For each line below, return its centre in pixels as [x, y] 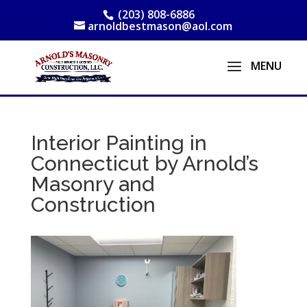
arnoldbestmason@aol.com [160, 26]
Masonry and [92, 184]
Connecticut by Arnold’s [144, 163]
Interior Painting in [119, 143]
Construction [93, 205]
